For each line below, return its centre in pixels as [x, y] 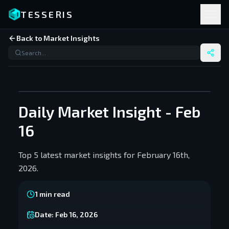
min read [54, 194]
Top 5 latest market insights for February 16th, [104, 155]
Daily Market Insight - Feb [109, 111]
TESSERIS [47, 14]
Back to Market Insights [58, 38]
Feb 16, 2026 [76, 214]
